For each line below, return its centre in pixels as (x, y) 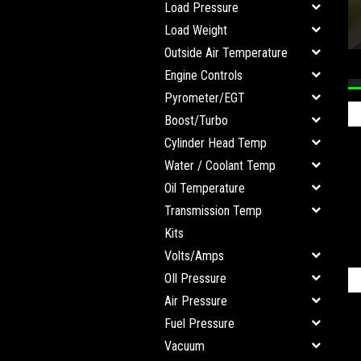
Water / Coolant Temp (220, 166)
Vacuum (185, 346)
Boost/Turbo (196, 120)
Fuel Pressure (199, 324)
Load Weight (196, 30)
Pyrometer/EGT (205, 98)
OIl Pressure (195, 278)
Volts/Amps (194, 256)
